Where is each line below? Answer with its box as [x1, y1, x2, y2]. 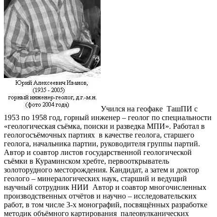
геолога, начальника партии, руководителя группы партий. [4, 139, 200, 148]
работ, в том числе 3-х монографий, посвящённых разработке [4, 201, 207, 209]
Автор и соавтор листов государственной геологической [4, 148, 192, 157]
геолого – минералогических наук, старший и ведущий [4, 174, 187, 183]
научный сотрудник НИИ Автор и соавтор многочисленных [4, 183, 208, 192]
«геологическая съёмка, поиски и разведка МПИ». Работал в [4, 122, 205, 131]
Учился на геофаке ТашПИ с [101, 105, 198, 113]
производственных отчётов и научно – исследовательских [4, 192, 197, 201]
